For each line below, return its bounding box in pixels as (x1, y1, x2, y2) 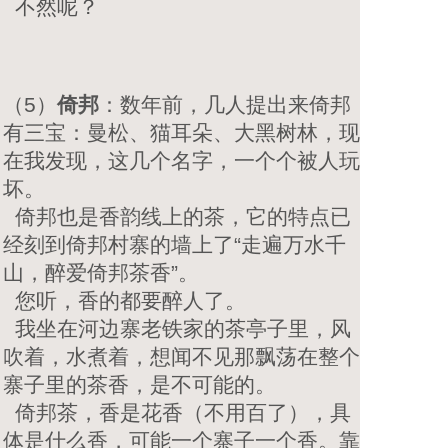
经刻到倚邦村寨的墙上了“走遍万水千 (3, 232, 346, 256)
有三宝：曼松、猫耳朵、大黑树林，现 (3, 120, 360, 144)
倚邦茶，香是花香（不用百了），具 (3, 400, 351, 424)
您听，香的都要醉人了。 (3, 288, 246, 312)
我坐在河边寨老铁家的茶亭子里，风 (3, 316, 351, 340)
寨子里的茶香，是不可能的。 (3, 372, 276, 396)
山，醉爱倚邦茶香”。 (3, 260, 199, 284)
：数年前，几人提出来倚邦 (99, 92, 351, 116)
